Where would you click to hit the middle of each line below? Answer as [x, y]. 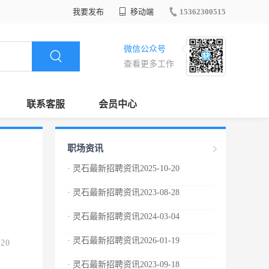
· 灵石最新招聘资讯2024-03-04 [123, 216]
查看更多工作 [149, 64]
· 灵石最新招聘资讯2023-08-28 [123, 192]
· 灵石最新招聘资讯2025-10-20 [123, 168]
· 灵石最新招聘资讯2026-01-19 [123, 240]
